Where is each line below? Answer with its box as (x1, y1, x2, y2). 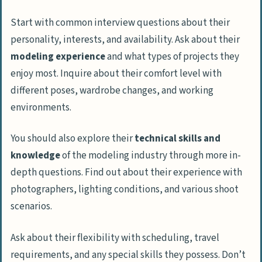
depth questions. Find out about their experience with (11, 166, 242, 180)
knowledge (11, 149, 60, 163)
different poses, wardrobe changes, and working (11, 83, 213, 98)
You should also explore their (11, 132, 135, 146)
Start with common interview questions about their (11, 15, 230, 30)
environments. (11, 100, 71, 115)
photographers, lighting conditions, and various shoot (11, 182, 239, 197)
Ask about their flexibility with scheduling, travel (11, 230, 219, 245)
